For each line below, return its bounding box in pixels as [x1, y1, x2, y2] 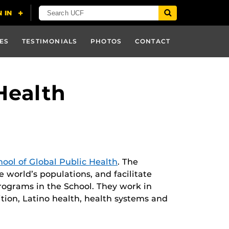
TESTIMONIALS [22, 37, 78, 45]
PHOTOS [90, 37, 122, 45]
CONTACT [134, 37, 171, 45]
